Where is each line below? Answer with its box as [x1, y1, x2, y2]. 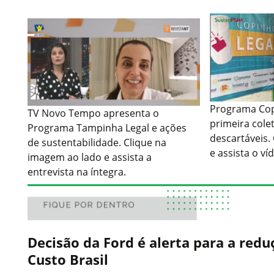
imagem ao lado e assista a [28, 150, 152, 165]
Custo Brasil [28, 250, 108, 269]
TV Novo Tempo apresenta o [28, 106, 159, 120]
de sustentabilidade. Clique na [28, 136, 166, 150]
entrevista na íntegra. [28, 165, 126, 179]
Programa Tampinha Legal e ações [28, 121, 187, 135]
